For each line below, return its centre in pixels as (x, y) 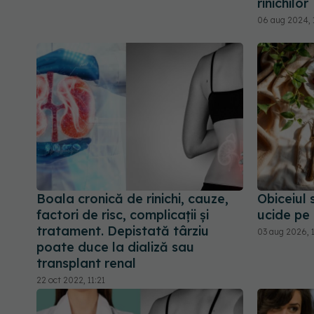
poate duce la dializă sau (115, 247)
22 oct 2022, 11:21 (71, 280)
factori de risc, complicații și (123, 215)
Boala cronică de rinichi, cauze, (132, 199)
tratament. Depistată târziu (123, 231)
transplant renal (86, 264)
